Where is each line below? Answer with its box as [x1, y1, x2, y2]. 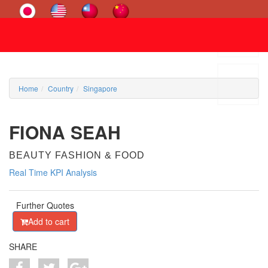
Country [48, 83, 74, 93]
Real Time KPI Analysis [9, 166, 97, 178]
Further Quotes [16, 199, 74, 211]
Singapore [83, 83, 117, 93]
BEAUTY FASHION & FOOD [9, 150, 145, 160]
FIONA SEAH [9, 119, 121, 145]
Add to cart [28, 215, 69, 227]
